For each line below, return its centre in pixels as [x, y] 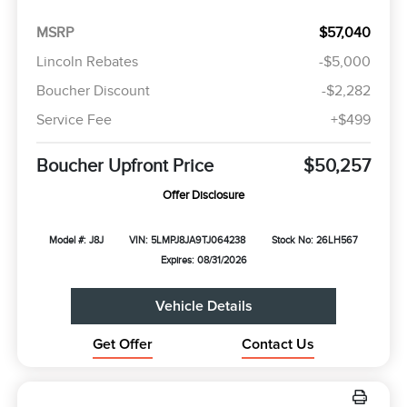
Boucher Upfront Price [124, 166]
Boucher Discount [93, 91]
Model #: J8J [76, 240]
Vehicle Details [203, 306]
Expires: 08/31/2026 [203, 260]
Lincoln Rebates [87, 62]
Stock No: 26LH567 [315, 240]
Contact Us [278, 344]
